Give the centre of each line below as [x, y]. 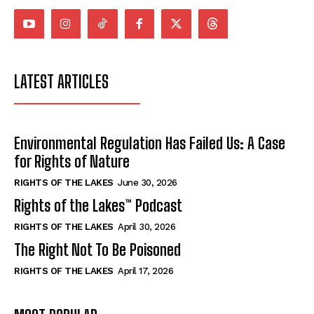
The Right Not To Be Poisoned [97, 250]
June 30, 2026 [148, 183]
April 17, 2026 [145, 271]
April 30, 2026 [146, 227]
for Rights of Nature [72, 162]
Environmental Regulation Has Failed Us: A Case [150, 144]
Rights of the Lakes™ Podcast [98, 206]
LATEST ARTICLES [61, 82]
